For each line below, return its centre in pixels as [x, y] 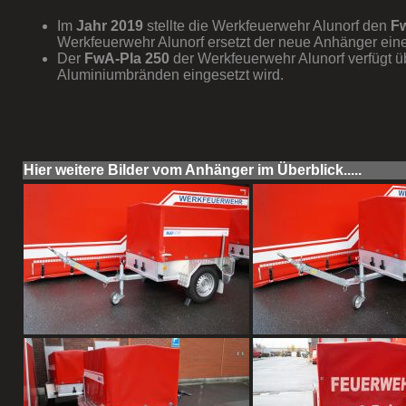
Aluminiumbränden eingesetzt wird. [170, 75]
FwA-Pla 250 [127, 59]
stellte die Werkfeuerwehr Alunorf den [267, 26]
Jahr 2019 [110, 26]
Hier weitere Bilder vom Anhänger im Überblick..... [193, 170]
